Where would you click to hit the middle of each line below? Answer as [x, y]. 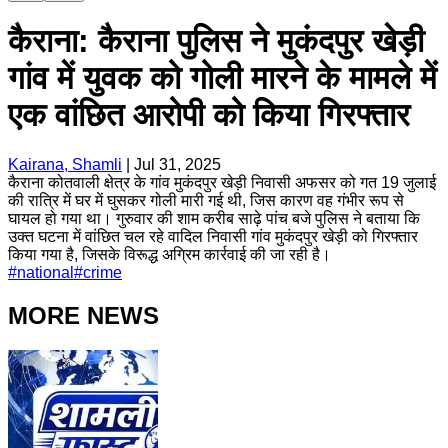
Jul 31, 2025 [177, 164]
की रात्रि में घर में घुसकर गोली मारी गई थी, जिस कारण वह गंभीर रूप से [206, 200]
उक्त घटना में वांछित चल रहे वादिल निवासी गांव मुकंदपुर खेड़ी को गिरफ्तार [213, 236]
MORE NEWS [83, 315]
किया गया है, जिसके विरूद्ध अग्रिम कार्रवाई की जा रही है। [169, 254]
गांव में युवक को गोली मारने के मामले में [222, 78]
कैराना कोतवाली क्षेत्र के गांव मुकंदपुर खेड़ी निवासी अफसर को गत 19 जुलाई [222, 182]
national [45, 272]
